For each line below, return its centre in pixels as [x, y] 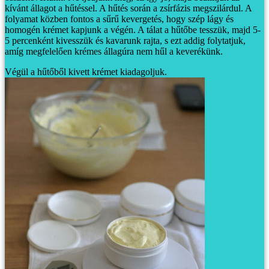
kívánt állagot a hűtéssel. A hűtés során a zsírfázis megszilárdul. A [128, 8]
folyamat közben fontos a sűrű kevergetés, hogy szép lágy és [119, 19]
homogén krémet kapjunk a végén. [70, 29]
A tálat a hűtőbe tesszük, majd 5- [198, 29]
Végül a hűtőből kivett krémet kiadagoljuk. [86, 71]
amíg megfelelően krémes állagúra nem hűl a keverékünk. [114, 51]
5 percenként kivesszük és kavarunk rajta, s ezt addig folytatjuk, [125, 40]
